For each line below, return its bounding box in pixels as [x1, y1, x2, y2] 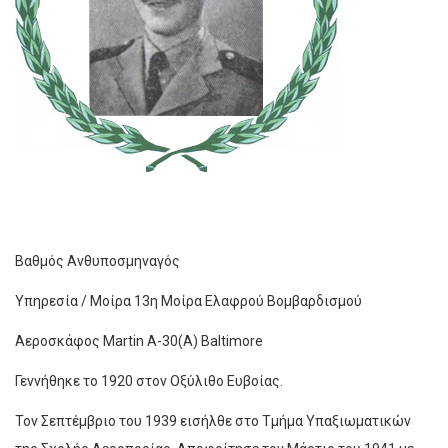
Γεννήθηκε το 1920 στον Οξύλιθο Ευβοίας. [15, 373, 283, 390]
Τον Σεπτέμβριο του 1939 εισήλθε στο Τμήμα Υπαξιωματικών [15, 413, 411, 430]
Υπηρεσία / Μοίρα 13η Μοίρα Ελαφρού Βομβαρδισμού [15, 293, 362, 310]
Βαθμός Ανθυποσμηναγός [15, 253, 180, 270]
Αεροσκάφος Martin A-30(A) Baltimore [15, 333, 263, 350]
